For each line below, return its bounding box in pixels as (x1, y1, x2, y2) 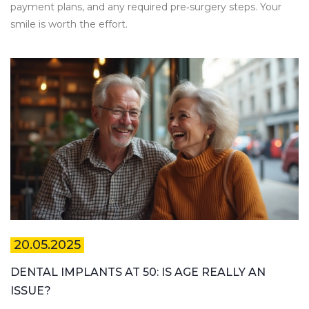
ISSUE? (10, 284, 51, 298)
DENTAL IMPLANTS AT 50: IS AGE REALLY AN (10, 266, 266, 279)
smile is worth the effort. (10, 18, 128, 30)
